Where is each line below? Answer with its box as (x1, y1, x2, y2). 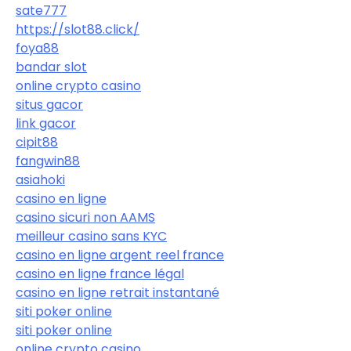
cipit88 (16, 133, 58, 152)
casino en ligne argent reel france (16, 246, 224, 265)
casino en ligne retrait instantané (16, 284, 219, 302)
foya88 (16, 39, 59, 58)
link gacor (16, 114, 76, 133)
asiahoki (16, 171, 65, 190)
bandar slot (16, 58, 87, 77)
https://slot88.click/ (16, 20, 139, 39)
